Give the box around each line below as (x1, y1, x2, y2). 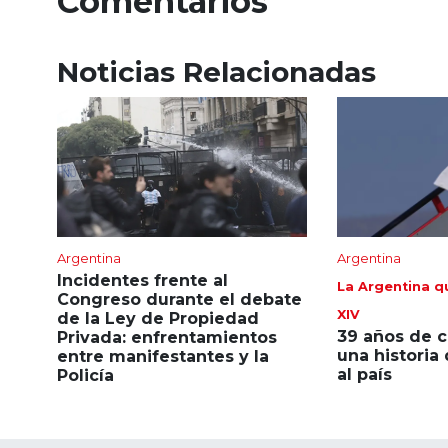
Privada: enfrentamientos (57, 328, 277, 348)
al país (336, 365, 392, 385)
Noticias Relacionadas (57, 54, 376, 89)
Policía (57, 366, 114, 386)
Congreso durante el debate (57, 290, 302, 310)
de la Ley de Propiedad (57, 309, 259, 329)
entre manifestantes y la (57, 347, 269, 367)
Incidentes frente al (57, 271, 228, 291)
